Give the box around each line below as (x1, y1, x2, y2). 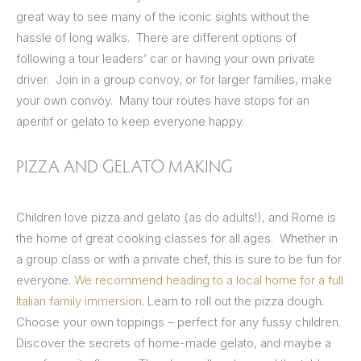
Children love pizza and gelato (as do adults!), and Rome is (16, 210, 336, 226)
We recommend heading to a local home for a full (74, 272, 343, 288)
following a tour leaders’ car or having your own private (16, 51, 315, 67)
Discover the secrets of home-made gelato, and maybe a (16, 335, 331, 351)
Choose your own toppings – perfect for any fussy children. (16, 314, 344, 330)
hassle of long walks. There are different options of (16, 30, 297, 46)
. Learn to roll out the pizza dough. (142, 293, 327, 309)
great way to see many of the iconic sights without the (16, 9, 309, 25)
